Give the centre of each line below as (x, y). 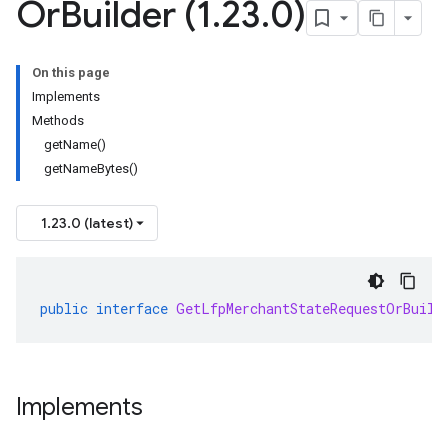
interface (132, 308)
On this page (71, 72)
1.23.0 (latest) (87, 223)
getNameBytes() (91, 168)
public (64, 308)
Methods (58, 120)
